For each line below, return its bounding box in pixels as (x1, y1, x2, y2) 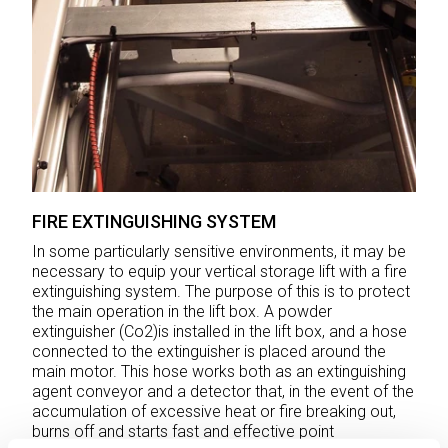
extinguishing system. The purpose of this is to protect (32, 282, 410, 302)
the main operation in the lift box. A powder (32, 302, 332, 322)
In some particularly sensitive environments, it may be (32, 242, 406, 262)
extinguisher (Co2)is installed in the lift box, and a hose (32, 322, 407, 342)
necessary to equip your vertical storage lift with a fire (32, 262, 407, 282)
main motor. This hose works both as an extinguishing (32, 362, 406, 382)
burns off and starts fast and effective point (32, 422, 334, 442)
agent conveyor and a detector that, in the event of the (32, 382, 414, 402)
